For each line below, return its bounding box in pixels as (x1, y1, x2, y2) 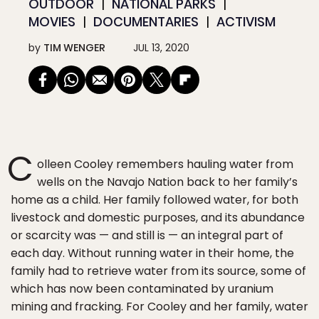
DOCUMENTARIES (93, 13, 199, 31)
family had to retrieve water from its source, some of (11, 263, 306, 279)
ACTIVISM (216, 13, 276, 31)
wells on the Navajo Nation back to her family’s (37, 174, 298, 190)
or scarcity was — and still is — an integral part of (11, 227, 283, 244)
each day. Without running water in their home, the (11, 245, 294, 261)
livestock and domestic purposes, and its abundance (11, 209, 305, 226)
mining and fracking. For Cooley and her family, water (11, 298, 308, 315)
